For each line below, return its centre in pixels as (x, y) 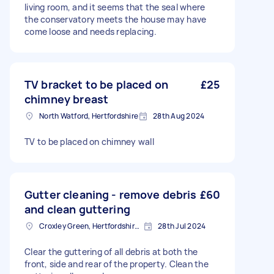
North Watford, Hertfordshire (89, 116)
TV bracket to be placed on (96, 84)
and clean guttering (77, 209)
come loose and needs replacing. (91, 31)
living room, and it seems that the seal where (115, 7)
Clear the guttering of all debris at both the (111, 252)
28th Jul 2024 (182, 226)
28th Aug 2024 (179, 116)
